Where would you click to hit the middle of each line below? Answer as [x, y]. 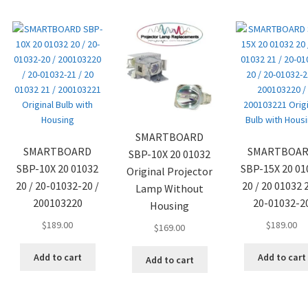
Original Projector [170, 171]
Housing [170, 205]
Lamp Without [170, 188]
